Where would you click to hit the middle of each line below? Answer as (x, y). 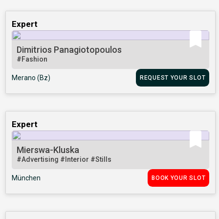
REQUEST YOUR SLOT (173, 78)
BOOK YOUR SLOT (179, 178)
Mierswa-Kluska (48, 150)
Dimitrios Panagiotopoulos (69, 50)
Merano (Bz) (31, 78)
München (26, 178)
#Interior (76, 160)
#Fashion (32, 59)
